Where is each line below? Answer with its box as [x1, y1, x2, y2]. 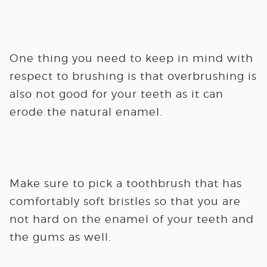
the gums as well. [9, 231, 111, 243]
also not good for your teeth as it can [9, 88, 223, 100]
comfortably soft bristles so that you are [9, 195, 241, 207]
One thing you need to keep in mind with [9, 52, 253, 64]
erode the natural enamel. [9, 105, 163, 118]
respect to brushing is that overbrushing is [9, 70, 257, 82]
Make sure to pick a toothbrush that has [9, 177, 242, 190]
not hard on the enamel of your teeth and [9, 213, 254, 225]
